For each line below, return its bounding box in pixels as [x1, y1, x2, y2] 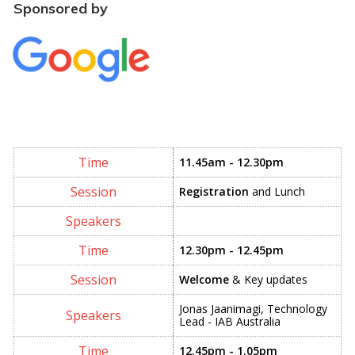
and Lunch [249, 183, 305, 199]
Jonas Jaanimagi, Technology [179, 300, 327, 316]
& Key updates [229, 271, 307, 287]
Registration [179, 183, 249, 199]
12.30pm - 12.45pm [179, 242, 284, 258]
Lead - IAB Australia [179, 313, 281, 329]
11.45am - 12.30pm [179, 154, 284, 170]
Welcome [179, 271, 229, 287]
